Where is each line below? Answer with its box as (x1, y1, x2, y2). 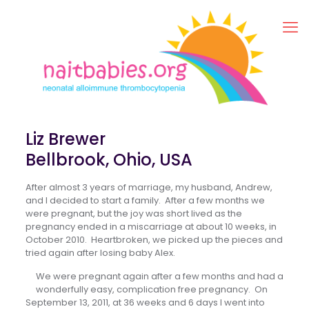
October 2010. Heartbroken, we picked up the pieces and (25, 232, 283, 246)
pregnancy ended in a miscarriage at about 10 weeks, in (25, 219, 277, 233)
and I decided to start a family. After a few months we (25, 193, 265, 207)
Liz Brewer (25, 127, 106, 150)
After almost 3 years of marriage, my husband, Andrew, (25, 180, 272, 194)
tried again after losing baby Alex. (25, 246, 175, 259)
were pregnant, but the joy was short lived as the (25, 206, 242, 220)
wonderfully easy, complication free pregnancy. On (35, 282, 268, 296)
